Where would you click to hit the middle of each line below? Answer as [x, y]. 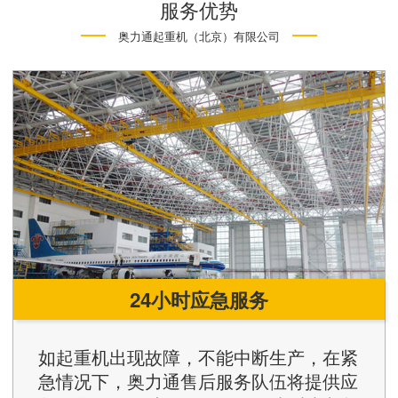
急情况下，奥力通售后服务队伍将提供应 [198, 380]
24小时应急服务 [199, 299]
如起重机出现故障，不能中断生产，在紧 [198, 356]
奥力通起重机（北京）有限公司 [199, 36]
